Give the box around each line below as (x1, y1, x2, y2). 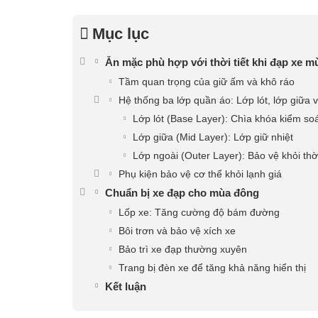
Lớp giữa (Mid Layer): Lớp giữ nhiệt (133, 131, 293, 143)
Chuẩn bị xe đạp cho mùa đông (105, 186, 259, 199)
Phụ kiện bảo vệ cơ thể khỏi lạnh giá (119, 168, 282, 180)
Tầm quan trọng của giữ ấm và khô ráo (119, 75, 295, 87)
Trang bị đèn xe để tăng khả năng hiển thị (119, 261, 306, 273)
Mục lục (92, 24, 149, 43)
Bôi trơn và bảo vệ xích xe (119, 224, 236, 236)
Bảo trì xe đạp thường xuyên (119, 243, 247, 255)
